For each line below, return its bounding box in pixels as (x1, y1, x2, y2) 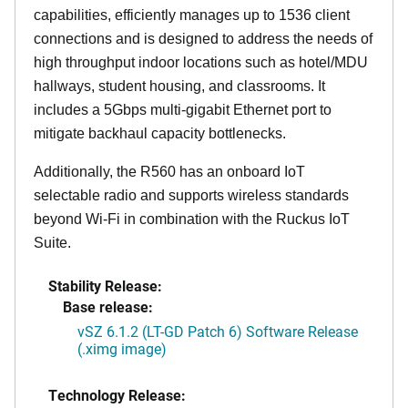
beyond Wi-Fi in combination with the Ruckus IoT (34, 210, 350, 227)
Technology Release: (48, 384, 186, 404)
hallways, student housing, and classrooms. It (34, 77, 325, 94)
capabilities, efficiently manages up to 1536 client (34, 6, 350, 23)
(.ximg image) (77, 338, 167, 358)
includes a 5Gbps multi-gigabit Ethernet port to (34, 101, 331, 117)
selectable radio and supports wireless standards (34, 187, 349, 203)
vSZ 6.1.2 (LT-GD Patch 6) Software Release (77, 321, 358, 341)
